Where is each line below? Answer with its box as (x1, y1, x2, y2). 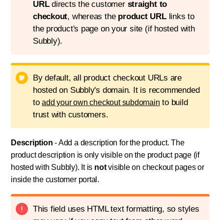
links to (166, 12, 194, 22)
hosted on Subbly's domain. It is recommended (33, 85, 200, 95)
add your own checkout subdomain (42, 98, 160, 107)
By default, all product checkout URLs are (33, 73, 182, 83)
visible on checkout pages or (106, 163, 205, 172)
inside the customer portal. (11, 175, 100, 184)
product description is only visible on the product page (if (11, 151, 200, 160)
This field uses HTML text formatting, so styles (33, 204, 199, 214)
